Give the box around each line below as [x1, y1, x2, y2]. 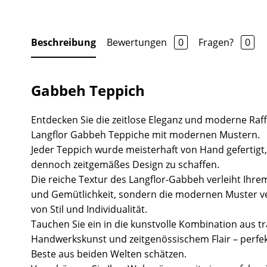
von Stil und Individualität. [31, 202, 147, 216]
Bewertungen [107, 35, 169, 49]
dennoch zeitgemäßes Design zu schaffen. [31, 157, 219, 171]
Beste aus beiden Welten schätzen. [31, 247, 187, 260]
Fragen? [198, 35, 236, 49]
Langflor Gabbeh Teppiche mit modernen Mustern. [31, 128, 260, 141]
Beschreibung [31, 35, 96, 49]
